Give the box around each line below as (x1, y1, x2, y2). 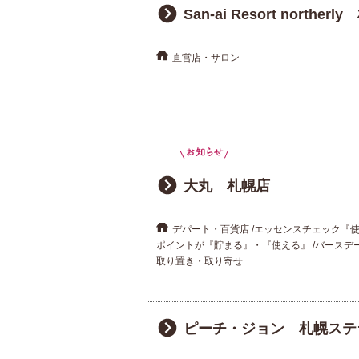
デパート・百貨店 (171, 223, 249, 235)
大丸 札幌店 (183, 177, 270, 194)
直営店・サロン (171, 52, 240, 64)
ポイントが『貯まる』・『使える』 (155, 239, 310, 251)
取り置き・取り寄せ (155, 255, 243, 267)
